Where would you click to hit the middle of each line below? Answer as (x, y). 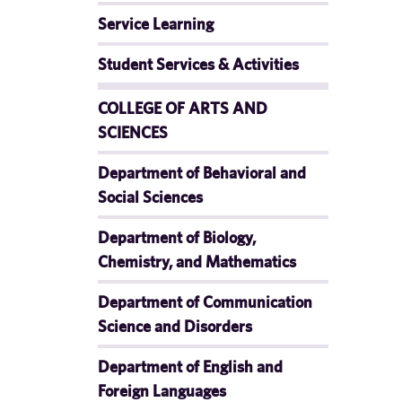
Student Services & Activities (198, 64)
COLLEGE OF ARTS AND (183, 108)
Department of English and (190, 367)
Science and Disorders (175, 326)
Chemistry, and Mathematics (197, 262)
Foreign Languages (162, 391)
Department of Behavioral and (202, 173)
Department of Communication (205, 302)
